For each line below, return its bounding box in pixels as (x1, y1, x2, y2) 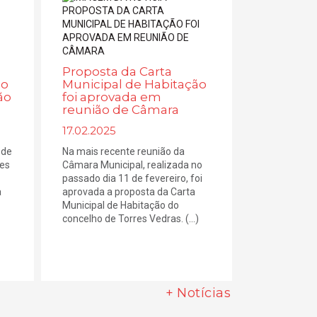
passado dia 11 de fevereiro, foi (62, 173, 202, 184)
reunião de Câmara (62, 103, 179, 117)
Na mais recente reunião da (62, 146, 185, 157)
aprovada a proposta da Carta (62, 186, 195, 197)
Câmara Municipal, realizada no (62, 159, 202, 171)
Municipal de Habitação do (62, 200, 179, 211)
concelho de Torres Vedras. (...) (62, 213, 199, 224)
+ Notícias (165, 285, 231, 301)
